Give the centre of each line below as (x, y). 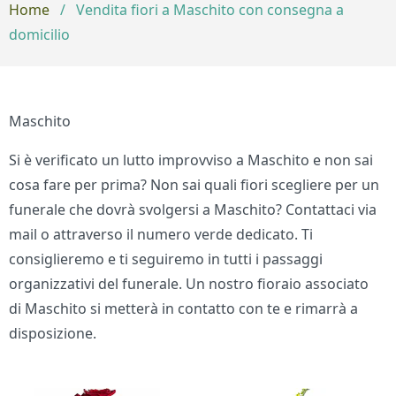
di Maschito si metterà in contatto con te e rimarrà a (184, 309)
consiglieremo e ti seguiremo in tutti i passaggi (166, 259)
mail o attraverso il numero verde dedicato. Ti (161, 235)
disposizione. (53, 334)
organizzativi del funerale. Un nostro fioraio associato (189, 284)
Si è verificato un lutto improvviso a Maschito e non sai (191, 160)
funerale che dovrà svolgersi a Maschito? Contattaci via (193, 210)
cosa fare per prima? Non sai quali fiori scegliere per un (194, 185)
